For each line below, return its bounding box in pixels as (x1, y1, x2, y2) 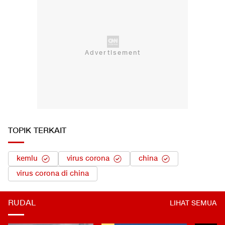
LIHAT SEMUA (170, 198, 217, 208)
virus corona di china (17, 169, 89, 179)
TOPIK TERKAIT (8, 126, 66, 137)
